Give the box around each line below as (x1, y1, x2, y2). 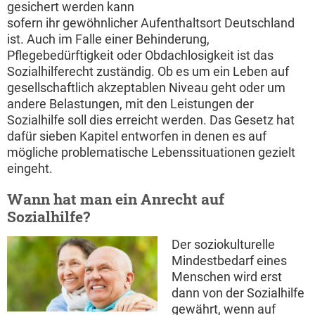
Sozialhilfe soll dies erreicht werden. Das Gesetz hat (7, 112, 295, 128)
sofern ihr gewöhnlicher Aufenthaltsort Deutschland (7, 15, 295, 31)
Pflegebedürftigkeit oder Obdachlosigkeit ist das (7, 48, 274, 63)
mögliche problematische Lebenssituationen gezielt (7, 145, 295, 160)
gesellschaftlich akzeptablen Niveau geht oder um (7, 80, 285, 96)
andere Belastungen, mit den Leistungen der (7, 96, 254, 112)
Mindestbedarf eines (172, 253, 287, 269)
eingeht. (7, 161, 53, 176)
